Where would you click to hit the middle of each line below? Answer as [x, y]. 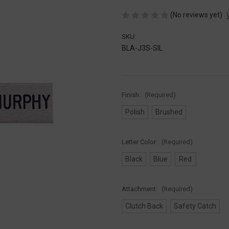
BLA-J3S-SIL [142, 48]
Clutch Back [144, 206]
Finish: [132, 95]
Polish [135, 112]
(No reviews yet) [196, 15]
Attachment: [140, 189]
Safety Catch [195, 206]
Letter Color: [140, 142]
